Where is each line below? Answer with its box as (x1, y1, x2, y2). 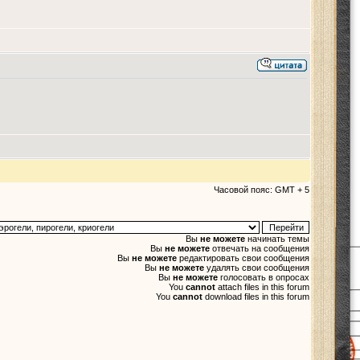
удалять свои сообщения (204, 263, 309, 272)
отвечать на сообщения (210, 243, 309, 253)
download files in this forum (202, 292, 309, 301)
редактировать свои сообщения (177, 253, 309, 263)
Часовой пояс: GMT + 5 (214, 185, 309, 194)
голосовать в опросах (218, 272, 309, 282)
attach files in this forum (215, 282, 309, 292)
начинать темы (245, 234, 309, 243)
